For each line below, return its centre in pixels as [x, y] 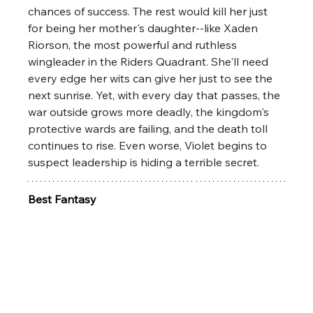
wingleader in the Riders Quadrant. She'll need [150, 61]
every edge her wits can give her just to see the [152, 78]
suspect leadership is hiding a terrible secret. [144, 162]
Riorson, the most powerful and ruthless [134, 44]
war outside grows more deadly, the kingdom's [150, 111]
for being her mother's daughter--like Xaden [145, 28]
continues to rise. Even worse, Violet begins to [149, 145]
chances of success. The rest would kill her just [150, 11]
